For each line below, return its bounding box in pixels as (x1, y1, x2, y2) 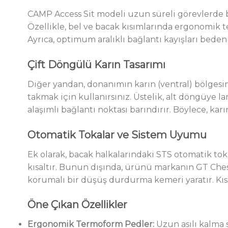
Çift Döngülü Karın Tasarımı (27, 58, 165, 71)
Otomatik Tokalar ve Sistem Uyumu (27, 128, 207, 141)
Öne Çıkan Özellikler (27, 198, 127, 211)
